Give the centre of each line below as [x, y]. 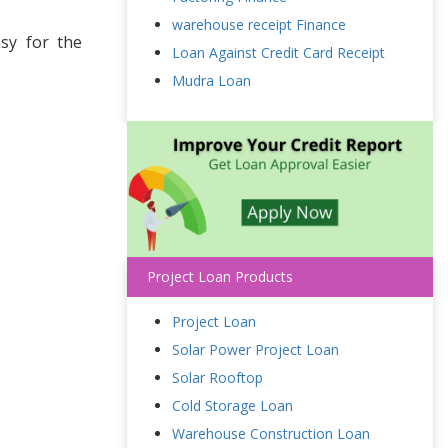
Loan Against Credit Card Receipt [278, 52]
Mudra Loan [211, 80]
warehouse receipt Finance [259, 24]
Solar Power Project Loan [255, 349]
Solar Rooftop [217, 377]
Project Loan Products [220, 276]
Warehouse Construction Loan [271, 433]
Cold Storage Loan [232, 405]
